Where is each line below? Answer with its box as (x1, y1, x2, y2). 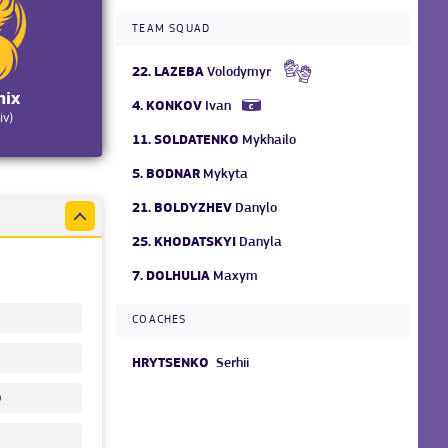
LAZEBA (154, 64, 205, 80)
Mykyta (203, 166, 249, 182)
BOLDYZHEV (154, 200, 233, 216)
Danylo (235, 200, 278, 216)
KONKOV (146, 98, 203, 114)
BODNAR (146, 166, 201, 182)
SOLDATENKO (154, 132, 240, 148)
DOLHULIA (146, 268, 211, 284)
